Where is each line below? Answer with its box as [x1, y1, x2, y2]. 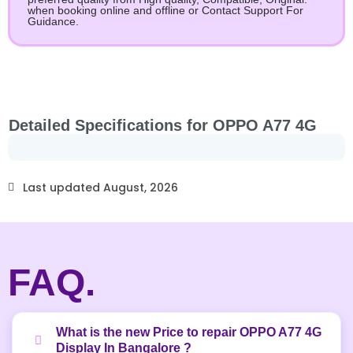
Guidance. [28, 15, 79, 28]
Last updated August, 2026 [23, 180, 178, 196]
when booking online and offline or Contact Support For [28, 4, 303, 17]
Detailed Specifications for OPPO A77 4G [9, 117, 317, 135]
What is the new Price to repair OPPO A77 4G [56, 325, 321, 340]
